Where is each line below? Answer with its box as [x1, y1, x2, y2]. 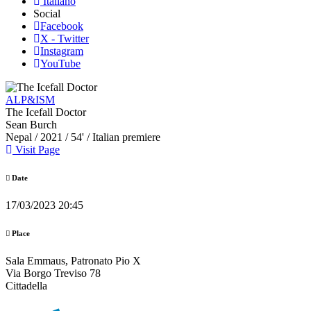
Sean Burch [6, 119, 57, 131]
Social [33, 8, 60, 19]
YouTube [40, 58, 81, 69]
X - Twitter [40, 33, 89, 44]
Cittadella [6, 279, 47, 292]
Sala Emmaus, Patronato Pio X [6, 254, 141, 267]
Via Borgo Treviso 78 [6, 267, 101, 279]
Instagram [40, 45, 83, 57]
